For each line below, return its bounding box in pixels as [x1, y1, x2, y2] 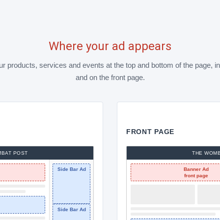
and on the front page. [75, 74, 145, 82]
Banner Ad [183, 166, 209, 172]
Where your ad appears [49, 39, 171, 54]
